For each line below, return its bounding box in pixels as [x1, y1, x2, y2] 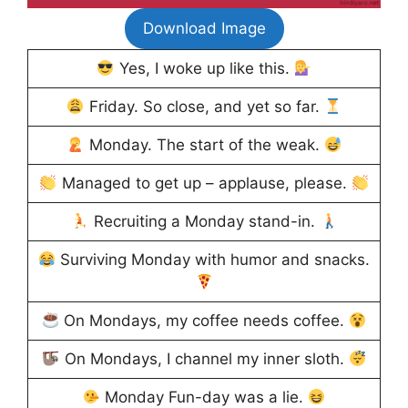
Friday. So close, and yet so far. [84, 97, 324, 117]
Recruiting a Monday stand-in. [88, 212, 320, 231]
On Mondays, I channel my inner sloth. [59, 350, 349, 369]
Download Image [142, 19, 266, 38]
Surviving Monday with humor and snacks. [56, 250, 371, 270]
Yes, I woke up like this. [114, 59, 294, 78]
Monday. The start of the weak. [84, 136, 324, 155]
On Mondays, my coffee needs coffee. [59, 311, 349, 331]
